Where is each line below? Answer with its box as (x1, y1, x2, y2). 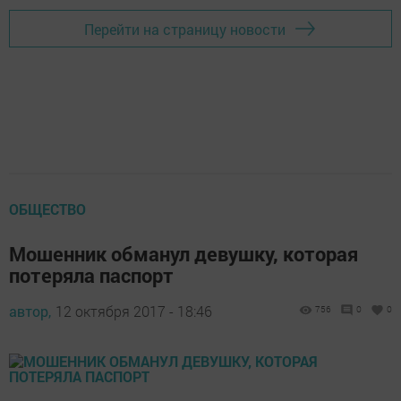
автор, (9, 302, 51, 320)
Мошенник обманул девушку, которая (9, 241, 358, 267)
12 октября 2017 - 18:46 (55, 302, 212, 320)
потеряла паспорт (9, 262, 174, 288)
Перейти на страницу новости (84, 19, 286, 38)
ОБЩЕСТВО (9, 200, 86, 218)
